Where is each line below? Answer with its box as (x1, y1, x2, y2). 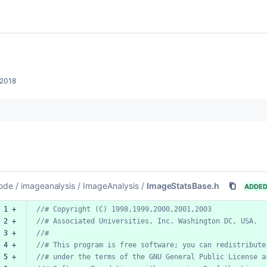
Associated (53, 216, 95, 225)
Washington (178, 216, 220, 225)
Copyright (53, 204, 91, 213)
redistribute (216, 240, 266, 249)
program (74, 240, 103, 249)
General (166, 252, 195, 261)
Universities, (99, 216, 153, 225)
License (228, 252, 257, 261)
